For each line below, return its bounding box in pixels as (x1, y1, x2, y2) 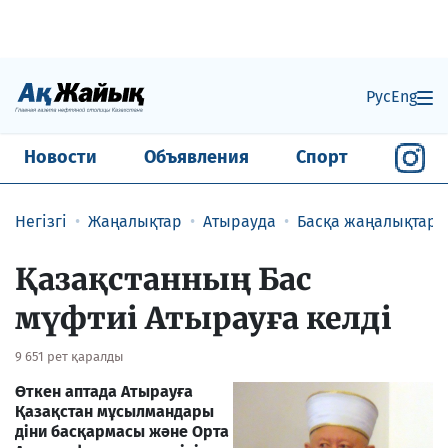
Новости (23, 146, 97, 169)
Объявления (143, 146, 249, 169)
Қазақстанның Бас (15, 259, 311, 298)
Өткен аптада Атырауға (15, 381, 193, 401)
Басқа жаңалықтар (297, 211, 437, 231)
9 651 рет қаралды (15, 348, 124, 364)
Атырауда (203, 211, 276, 231)
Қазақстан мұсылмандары (15, 401, 214, 421)
